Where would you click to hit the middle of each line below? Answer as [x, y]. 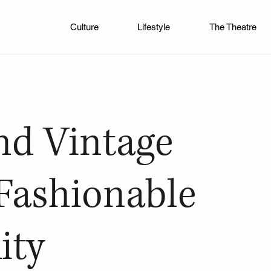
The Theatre [233, 27]
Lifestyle [154, 27]
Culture [84, 27]
